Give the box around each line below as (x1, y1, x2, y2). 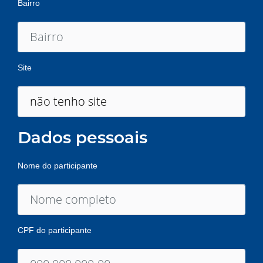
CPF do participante (18, 225, 92, 235)
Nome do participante (18, 160, 97, 170)
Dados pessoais (18, 127, 147, 147)
